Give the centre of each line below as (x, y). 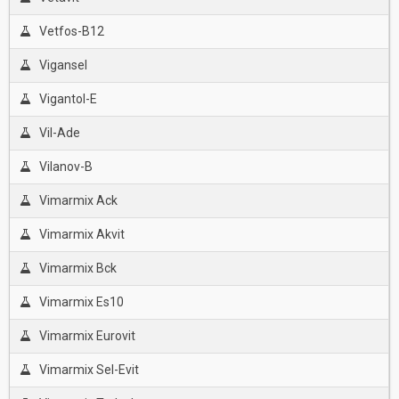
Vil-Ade (59, 133)
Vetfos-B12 (71, 31)
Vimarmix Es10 (81, 302)
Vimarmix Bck (77, 268)
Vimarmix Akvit (81, 234)
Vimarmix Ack (78, 200)
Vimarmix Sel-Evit (89, 370)
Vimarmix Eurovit (87, 336)
